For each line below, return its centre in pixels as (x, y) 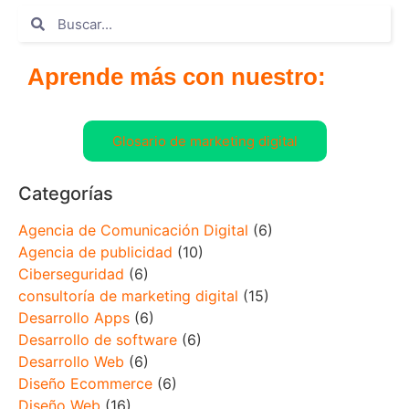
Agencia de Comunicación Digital (133, 231)
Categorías (66, 194)
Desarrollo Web (71, 362)
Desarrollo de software (98, 340)
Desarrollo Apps (74, 318)
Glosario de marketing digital (204, 142)
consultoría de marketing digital (128, 296)
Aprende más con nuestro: (177, 77)
